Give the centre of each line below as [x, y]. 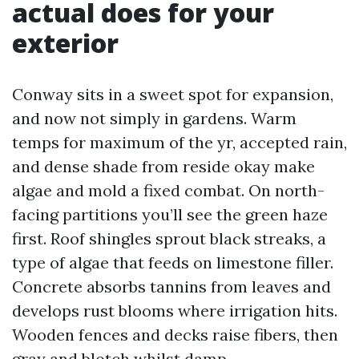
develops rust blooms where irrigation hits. [175, 311]
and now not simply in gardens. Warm [154, 118]
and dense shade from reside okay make [163, 166]
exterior [65, 43]
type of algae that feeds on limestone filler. [173, 262]
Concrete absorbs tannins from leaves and [171, 286]
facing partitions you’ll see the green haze [170, 214]
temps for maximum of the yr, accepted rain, [179, 142]
